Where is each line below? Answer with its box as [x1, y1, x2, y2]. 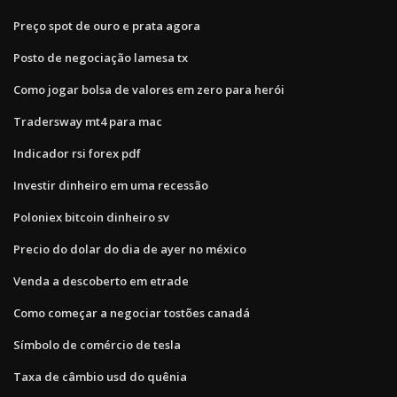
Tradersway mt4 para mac [13, 113, 162, 129]
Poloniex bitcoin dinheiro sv [13, 208, 169, 225]
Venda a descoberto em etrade [13, 272, 189, 289]
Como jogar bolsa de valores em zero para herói [13, 81, 284, 97]
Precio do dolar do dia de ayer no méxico [13, 240, 246, 257]
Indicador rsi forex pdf [13, 144, 141, 161]
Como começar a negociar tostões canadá [13, 304, 250, 321]
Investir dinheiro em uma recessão [13, 176, 208, 193]
